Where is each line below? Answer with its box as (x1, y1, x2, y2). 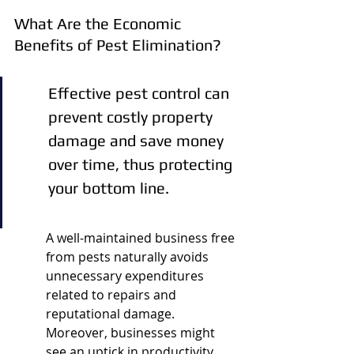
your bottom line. (48, 179, 169, 197)
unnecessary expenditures (46, 267, 207, 284)
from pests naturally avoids (46, 248, 212, 265)
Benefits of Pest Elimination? (14, 36, 221, 54)
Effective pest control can (48, 84, 233, 102)
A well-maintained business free (46, 229, 238, 247)
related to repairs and (46, 286, 179, 303)
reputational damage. (46, 305, 178, 322)
